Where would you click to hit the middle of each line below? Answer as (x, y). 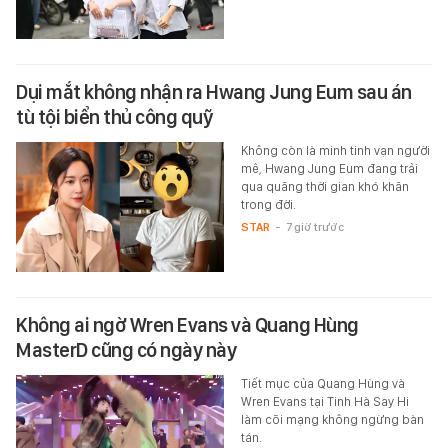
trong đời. (268, 205)
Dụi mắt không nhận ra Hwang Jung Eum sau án (214, 92)
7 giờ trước (314, 227)
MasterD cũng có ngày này (126, 350)
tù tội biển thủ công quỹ (114, 117)
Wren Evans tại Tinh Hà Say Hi (324, 402)
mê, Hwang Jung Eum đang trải (329, 169)
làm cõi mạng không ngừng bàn (332, 420)
